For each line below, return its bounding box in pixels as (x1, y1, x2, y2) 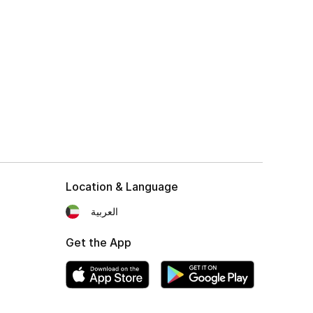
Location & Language (66, 180, 178, 194)
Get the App (66, 235, 131, 249)
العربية (91, 205, 118, 217)
